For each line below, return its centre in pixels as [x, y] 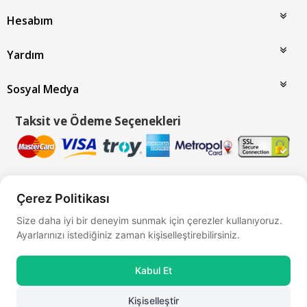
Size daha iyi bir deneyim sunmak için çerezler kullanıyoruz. [149, 220]
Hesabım [30, 20]
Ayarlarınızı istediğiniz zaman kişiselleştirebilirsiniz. [128, 235]
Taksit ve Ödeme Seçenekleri [98, 121]
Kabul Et [153, 270]
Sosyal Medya [43, 89]
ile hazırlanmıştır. [265, 208]
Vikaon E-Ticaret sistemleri [180, 208]
